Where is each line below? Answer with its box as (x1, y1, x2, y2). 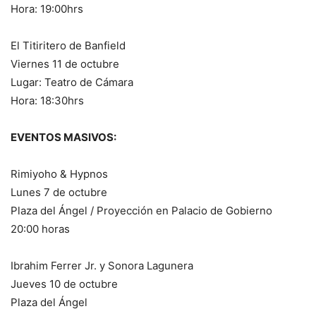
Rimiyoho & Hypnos (11, 167, 108, 181)
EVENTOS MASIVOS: (11, 130, 116, 145)
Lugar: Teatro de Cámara (11, 75, 133, 90)
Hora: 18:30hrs (11, 94, 84, 108)
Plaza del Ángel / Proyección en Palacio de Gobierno (11, 204, 272, 218)
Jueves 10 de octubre (11, 277, 118, 291)
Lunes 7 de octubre (11, 186, 107, 200)
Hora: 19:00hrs (11, 2, 83, 16)
